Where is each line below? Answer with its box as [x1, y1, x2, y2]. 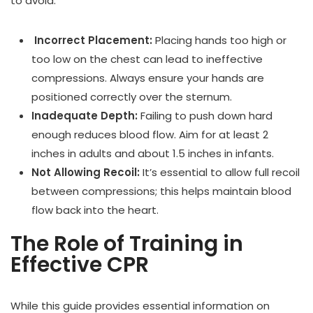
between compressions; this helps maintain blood [31, 184, 291, 199]
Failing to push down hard [138, 108, 272, 124]
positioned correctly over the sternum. [31, 89, 232, 105]
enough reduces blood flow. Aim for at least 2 [31, 127, 268, 143]
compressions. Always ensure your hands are [31, 71, 264, 86]
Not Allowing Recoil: [31, 165, 140, 180]
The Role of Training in [10, 229, 243, 259]
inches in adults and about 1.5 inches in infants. [31, 146, 274, 161]
